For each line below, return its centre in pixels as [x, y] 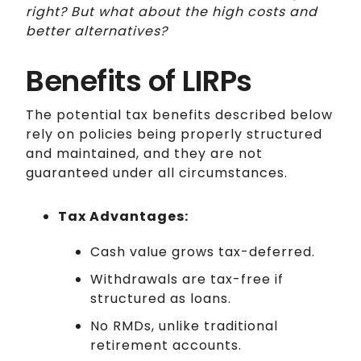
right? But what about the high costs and [172, 11]
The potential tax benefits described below [179, 114]
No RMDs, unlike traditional [184, 326]
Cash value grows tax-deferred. [203, 251]
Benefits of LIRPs [139, 81]
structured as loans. [161, 298]
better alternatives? [97, 31]
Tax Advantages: [123, 216]
